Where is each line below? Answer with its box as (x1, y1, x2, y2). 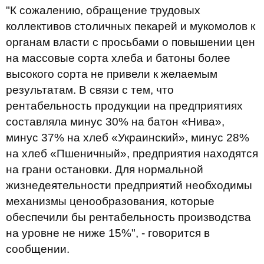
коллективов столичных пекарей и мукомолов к (6, 20, 255, 32)
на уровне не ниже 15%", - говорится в (6, 227, 210, 239)
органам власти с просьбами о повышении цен (6, 36, 255, 48)
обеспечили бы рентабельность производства (6, 211, 251, 223)
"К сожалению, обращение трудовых (6, 4, 200, 16)
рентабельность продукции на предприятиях (6, 100, 243, 112)
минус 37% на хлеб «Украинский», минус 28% (6, 131, 249, 144)
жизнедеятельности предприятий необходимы (6, 179, 252, 192)
